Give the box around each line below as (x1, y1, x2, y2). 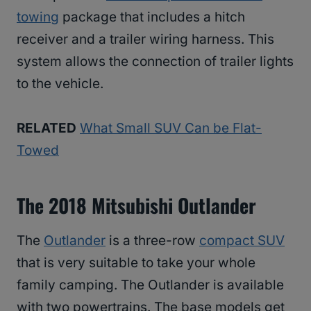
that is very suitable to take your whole (17, 255, 255, 271)
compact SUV (199, 233, 285, 249)
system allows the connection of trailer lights (17, 53, 294, 70)
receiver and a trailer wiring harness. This (17, 31, 274, 48)
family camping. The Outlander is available (17, 277, 284, 294)
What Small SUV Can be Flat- (80, 120, 262, 137)
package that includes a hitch (59, 9, 245, 26)
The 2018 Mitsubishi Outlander (17, 191, 256, 220)
